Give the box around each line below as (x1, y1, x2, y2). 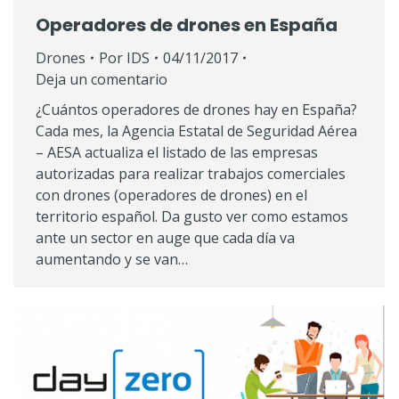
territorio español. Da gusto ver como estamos (36, 206, 348, 226)
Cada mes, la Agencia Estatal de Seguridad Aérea (36, 120, 357, 141)
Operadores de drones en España (36, 12, 338, 37)
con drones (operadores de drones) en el (36, 184, 307, 205)
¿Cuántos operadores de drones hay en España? (36, 99, 357, 119)
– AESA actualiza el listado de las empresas (36, 142, 318, 162)
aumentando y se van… (36, 248, 188, 269)
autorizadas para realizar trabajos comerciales (36, 163, 346, 183)
